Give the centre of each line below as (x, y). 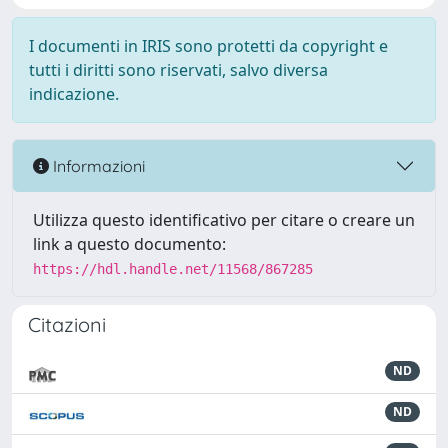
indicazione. (74, 94)
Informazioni (97, 165)
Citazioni (67, 324)
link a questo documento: (129, 244)
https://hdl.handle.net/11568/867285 (173, 269)
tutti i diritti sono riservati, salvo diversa (178, 70)
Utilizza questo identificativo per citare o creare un (224, 220)
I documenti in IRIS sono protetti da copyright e (208, 46)
